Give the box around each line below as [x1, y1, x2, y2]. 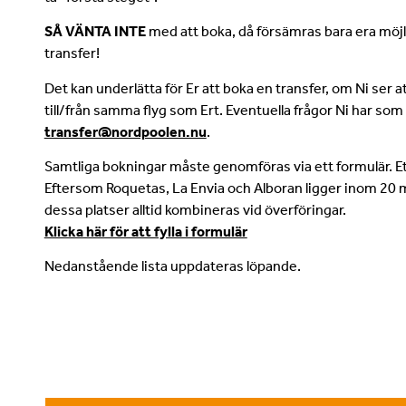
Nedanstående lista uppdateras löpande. [43, 257, 301, 275]
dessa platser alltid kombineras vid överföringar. [43, 200, 346, 218]
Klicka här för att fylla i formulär [43, 222, 247, 240]
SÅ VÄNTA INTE [43, 23, 146, 41]
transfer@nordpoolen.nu [43, 122, 207, 140]
